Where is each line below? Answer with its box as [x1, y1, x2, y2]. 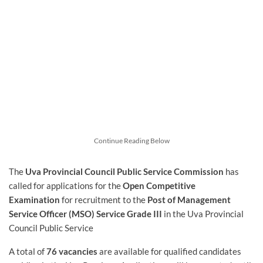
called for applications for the [9, 180, 123, 191]
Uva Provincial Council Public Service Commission [25, 166, 224, 177]
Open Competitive [123, 180, 195, 191]
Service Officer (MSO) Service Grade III [9, 208, 162, 220]
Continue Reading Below [93, 136, 170, 146]
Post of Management [147, 194, 231, 205]
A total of [9, 246, 46, 257]
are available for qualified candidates [97, 246, 241, 257]
